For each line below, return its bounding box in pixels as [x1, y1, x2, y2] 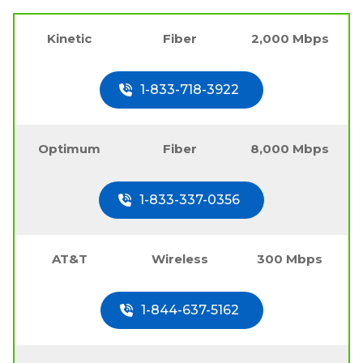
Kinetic [47, 30, 92, 46]
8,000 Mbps [250, 140, 330, 156]
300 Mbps [257, 250, 323, 267]
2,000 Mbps [250, 30, 329, 46]
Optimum [38, 140, 101, 156]
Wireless [151, 250, 208, 267]
